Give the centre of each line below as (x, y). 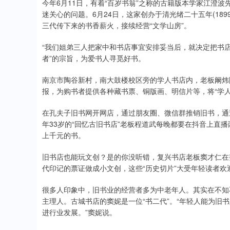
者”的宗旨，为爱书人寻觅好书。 (94, 58)
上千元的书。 (64, 135)
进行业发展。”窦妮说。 (79, 212)
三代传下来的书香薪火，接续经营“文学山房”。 (117, 25)
